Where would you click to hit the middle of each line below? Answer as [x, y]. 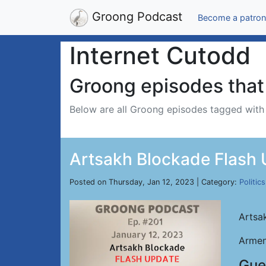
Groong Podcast [135, 17]
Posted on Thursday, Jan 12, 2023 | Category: [154, 182]
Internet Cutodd [160, 56]
